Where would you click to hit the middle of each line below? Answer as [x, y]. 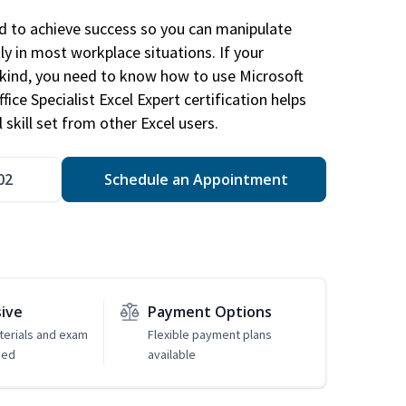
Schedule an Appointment [194, 180]
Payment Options [209, 312]
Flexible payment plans [209, 335]
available [171, 355]
